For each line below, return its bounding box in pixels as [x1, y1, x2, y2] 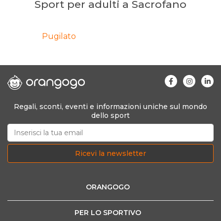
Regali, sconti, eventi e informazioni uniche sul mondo [14, 102, 207, 111]
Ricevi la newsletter [75, 149, 146, 158]
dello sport [91, 111, 130, 120]
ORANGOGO [85, 183, 132, 191]
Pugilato [42, 32, 76, 41]
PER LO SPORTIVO [74, 208, 143, 217]
